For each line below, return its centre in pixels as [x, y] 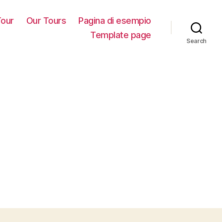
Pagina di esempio [115, 20]
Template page [121, 35]
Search [196, 41]
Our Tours [46, 20]
